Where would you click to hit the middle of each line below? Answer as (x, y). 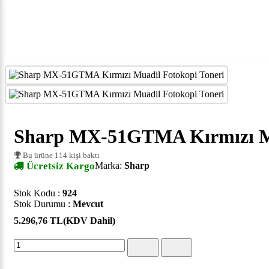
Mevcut (88, 204)
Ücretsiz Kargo (59, 166)
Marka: (110, 166)
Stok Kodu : (38, 193)
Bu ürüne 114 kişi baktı (60, 156)
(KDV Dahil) (89, 221)
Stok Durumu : (43, 204)
